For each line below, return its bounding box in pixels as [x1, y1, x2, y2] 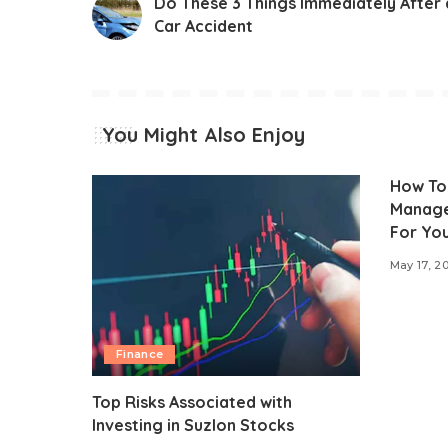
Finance [116, 346, 164, 361]
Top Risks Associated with [92, 391, 292, 412]
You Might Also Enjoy [102, 122, 305, 148]
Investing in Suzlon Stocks [92, 414, 294, 435]
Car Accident [154, 16, 253, 37]
